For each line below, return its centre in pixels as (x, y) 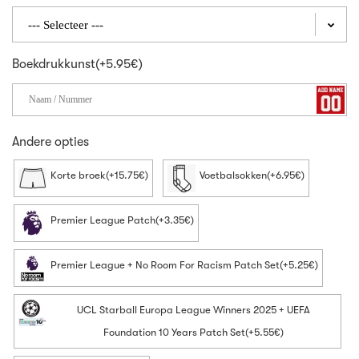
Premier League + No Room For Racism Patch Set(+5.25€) (184, 264)
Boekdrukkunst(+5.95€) (77, 65)
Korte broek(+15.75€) (99, 175)
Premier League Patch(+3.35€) (122, 220)
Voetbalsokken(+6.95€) (252, 175)
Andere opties (50, 142)
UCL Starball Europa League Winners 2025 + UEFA (194, 309)
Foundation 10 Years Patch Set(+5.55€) (194, 332)
